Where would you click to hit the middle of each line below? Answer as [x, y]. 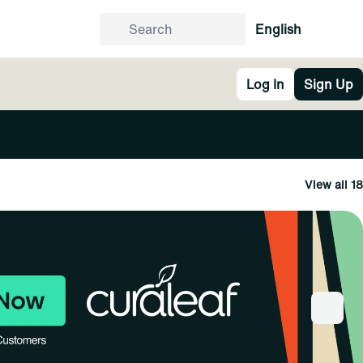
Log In [265, 84]
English [278, 29]
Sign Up [329, 84]
